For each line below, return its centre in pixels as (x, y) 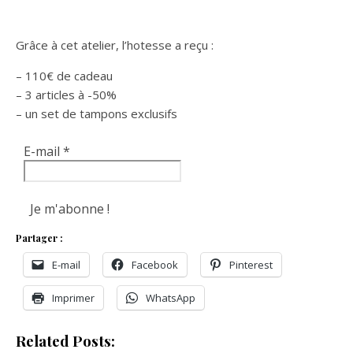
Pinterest (251, 265)
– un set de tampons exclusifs (97, 113)
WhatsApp (171, 298)
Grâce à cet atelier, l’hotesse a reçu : (115, 45)
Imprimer (73, 298)
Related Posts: (65, 341)
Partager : (39, 238)
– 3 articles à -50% (66, 95)
